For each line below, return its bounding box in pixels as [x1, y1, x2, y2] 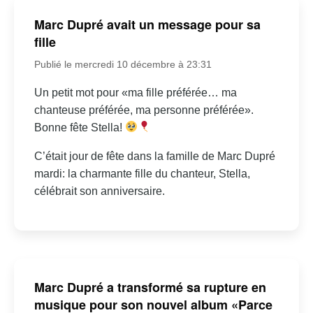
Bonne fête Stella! [34, 121, 125, 133]
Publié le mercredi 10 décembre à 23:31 [34, 58, 212, 70]
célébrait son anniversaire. [34, 184, 165, 197]
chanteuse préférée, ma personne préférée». [34, 103, 254, 116]
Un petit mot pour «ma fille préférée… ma [34, 86, 237, 99]
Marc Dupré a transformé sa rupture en [34, 278, 266, 297]
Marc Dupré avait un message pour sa [34, 15, 261, 34]
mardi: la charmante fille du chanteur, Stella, [34, 167, 250, 180]
